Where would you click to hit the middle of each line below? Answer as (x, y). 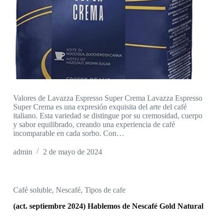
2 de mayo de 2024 (72, 152)
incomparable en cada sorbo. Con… (68, 133)
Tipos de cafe (105, 190)
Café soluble (32, 190)
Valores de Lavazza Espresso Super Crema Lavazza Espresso (108, 98)
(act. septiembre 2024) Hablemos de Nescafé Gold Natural (108, 206)
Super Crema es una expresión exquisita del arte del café (100, 107)
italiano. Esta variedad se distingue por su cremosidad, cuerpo (108, 115)
